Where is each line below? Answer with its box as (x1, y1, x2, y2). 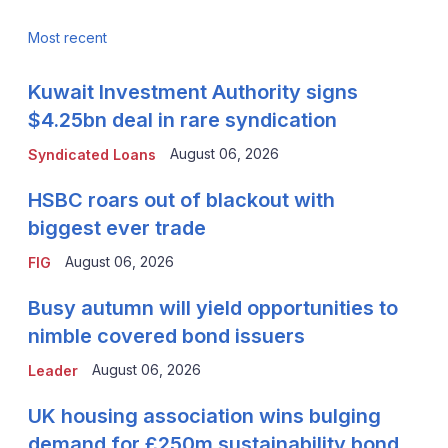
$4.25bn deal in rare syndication (27, 107, 337, 132)
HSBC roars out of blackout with (27, 187, 335, 212)
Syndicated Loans (27, 145, 156, 163)
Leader (27, 361, 78, 379)
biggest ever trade (27, 215, 206, 240)
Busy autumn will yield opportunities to (27, 295, 398, 320)
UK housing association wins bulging (27, 403, 381, 428)
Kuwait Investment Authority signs (27, 79, 358, 104)
